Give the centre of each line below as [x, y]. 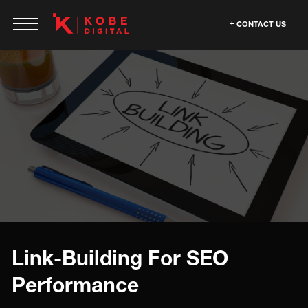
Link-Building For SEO [120, 258]
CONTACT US [261, 24]
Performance [75, 285]
